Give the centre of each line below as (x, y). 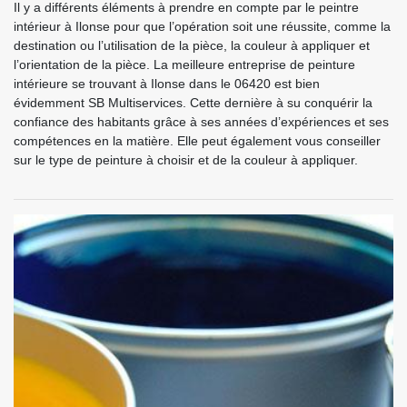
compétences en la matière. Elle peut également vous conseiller (197, 140)
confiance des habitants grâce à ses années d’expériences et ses (201, 121)
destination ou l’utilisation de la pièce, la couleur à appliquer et (192, 45)
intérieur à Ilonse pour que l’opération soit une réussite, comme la (202, 26)
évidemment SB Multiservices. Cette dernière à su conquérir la (193, 102)
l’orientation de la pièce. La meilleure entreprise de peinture (184, 64)
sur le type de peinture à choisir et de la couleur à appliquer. (186, 159)
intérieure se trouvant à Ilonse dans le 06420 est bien (167, 83)
